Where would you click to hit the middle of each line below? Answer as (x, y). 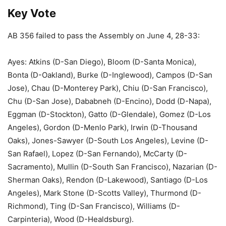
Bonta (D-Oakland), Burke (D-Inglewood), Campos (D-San (110, 75)
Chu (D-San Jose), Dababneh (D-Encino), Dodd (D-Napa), (109, 101)
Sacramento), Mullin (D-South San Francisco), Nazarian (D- (112, 167)
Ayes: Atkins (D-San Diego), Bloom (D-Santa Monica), (102, 62)
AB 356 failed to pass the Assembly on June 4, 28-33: (104, 36)
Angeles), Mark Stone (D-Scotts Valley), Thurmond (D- (104, 193)
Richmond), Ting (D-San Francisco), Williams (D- (94, 206)
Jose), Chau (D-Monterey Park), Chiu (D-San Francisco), (108, 88)
